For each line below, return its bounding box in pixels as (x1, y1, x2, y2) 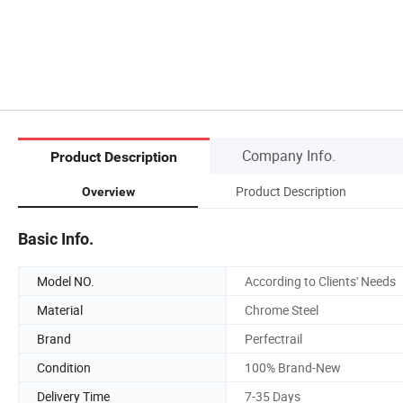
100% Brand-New (245, 358, 341, 376)
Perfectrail (245, 329, 302, 347)
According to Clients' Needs (245, 272, 396, 290)
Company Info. (242, 145, 336, 166)
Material (37, 300, 83, 318)
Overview (81, 184, 135, 199)
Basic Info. (18, 228, 94, 248)
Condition (37, 358, 91, 376)
